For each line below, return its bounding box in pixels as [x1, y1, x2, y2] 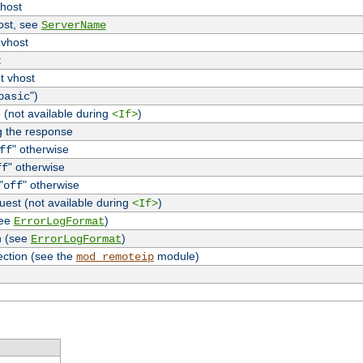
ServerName [41, 19, 106, 32]
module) [153, 250, 199, 263]
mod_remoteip [75, 250, 154, 264]
